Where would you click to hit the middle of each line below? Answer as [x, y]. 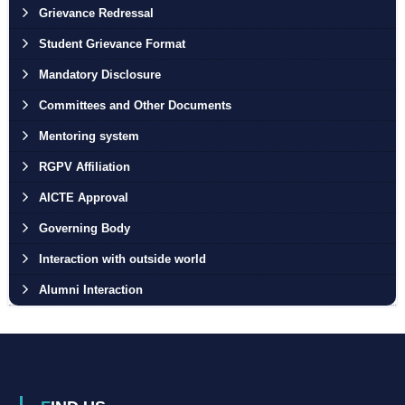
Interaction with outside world [122, 259]
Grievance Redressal [96, 13]
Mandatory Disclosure [99, 75]
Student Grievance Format [112, 44]
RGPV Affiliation [84, 167]
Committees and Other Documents [135, 105]
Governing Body [84, 228]
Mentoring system [89, 136]
